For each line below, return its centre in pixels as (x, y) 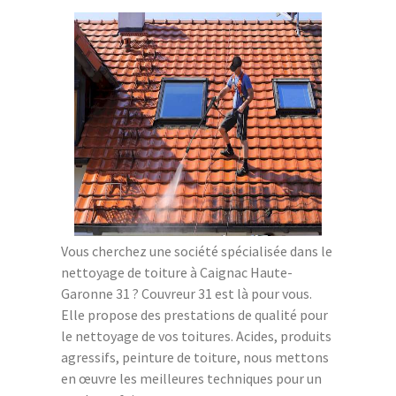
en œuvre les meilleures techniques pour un (191, 378)
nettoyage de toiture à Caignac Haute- (177, 272)
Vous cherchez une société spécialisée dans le (197, 251)
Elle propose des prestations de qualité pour (194, 314)
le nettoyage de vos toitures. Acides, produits (196, 335)
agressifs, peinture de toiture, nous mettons (195, 357)
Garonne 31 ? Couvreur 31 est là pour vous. (187, 293)
